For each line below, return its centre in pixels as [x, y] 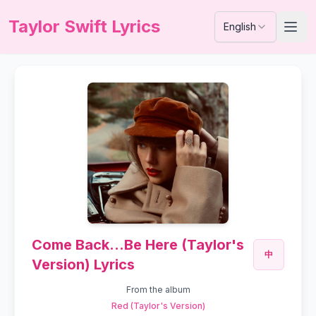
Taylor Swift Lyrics [84, 26]
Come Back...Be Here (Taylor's [138, 245]
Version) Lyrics [83, 265]
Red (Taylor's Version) [158, 306]
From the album [158, 290]
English [240, 26]
